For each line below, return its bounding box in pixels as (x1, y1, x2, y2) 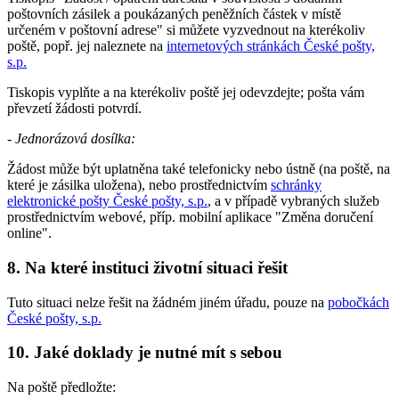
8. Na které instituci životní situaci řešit (7, 257, 288, 277)
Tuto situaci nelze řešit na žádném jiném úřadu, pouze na (7, 294, 328, 310)
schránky (271, 177, 322, 193)
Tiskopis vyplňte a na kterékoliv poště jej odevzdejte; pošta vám (7, 85, 364, 101)
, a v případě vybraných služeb (208, 193, 379, 209)
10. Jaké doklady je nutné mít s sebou (7, 343, 282, 362)
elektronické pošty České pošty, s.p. (7, 193, 208, 209)
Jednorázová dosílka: (15, 131, 135, 147)
